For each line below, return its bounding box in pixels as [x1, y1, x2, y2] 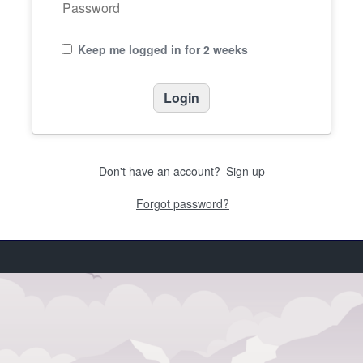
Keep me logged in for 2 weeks [78, 41, 249, 58]
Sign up [225, 163, 265, 179]
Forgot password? [136, 195, 229, 211]
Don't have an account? [98, 163, 224, 179]
